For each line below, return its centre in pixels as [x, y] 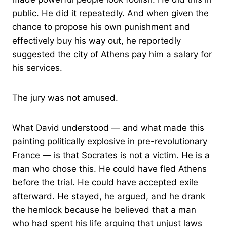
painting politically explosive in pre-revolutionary [110, 142]
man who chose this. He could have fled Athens [109, 169]
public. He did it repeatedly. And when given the [110, 13]
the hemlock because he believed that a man [104, 210]
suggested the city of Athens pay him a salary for [112, 54]
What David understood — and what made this [108, 128]
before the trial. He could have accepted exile [105, 183]
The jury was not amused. [65, 98]
